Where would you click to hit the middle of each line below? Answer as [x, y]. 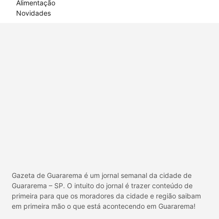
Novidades [33, 13]
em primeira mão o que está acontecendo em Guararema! [104, 206]
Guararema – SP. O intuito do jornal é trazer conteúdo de [102, 186]
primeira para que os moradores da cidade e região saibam [106, 196]
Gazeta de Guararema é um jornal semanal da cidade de [102, 175]
